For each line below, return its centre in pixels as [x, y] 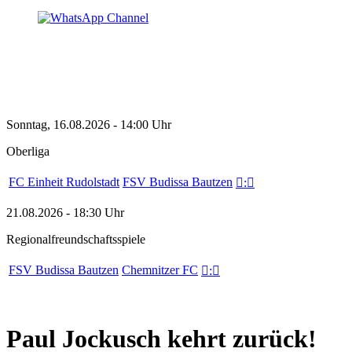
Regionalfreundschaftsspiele [76, 239]
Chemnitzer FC [160, 270]
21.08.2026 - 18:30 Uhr [65, 213]
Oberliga [28, 151]
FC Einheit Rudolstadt [64, 182]
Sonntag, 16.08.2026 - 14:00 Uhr [89, 125]
